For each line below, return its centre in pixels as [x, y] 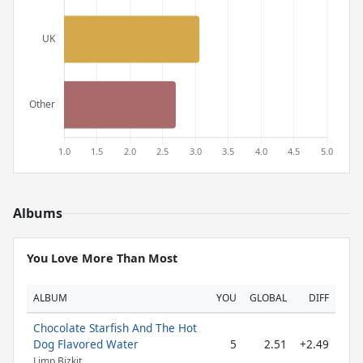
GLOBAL [268, 298]
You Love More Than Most [102, 258]
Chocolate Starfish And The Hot [115, 328]
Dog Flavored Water [86, 344]
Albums [38, 213]
